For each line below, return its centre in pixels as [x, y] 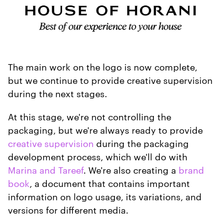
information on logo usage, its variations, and [105, 196]
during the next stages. [59, 93]
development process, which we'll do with [98, 156]
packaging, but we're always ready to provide [105, 129]
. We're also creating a [131, 169]
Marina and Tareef [46, 169]
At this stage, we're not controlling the [90, 116]
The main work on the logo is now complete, [103, 66]
